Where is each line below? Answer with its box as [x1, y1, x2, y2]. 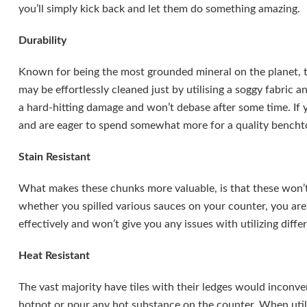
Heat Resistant [18, 250, 90, 261]
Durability [18, 35, 66, 46]
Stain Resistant [18, 151, 90, 162]
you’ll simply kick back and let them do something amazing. [18, 3, 300, 14]
